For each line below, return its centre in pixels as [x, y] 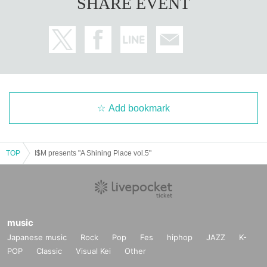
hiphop [180, 237]
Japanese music [37, 237]
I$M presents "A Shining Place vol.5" [93, 153]
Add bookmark [139, 108]
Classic [49, 251]
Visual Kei [93, 251]
